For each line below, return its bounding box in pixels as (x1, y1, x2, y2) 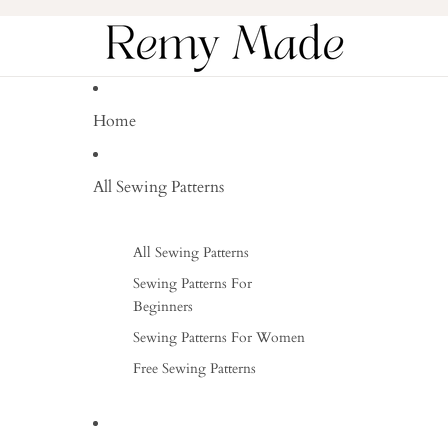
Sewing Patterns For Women (132, 328, 305, 347)
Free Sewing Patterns (132, 359, 256, 378)
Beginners (132, 297, 193, 316)
